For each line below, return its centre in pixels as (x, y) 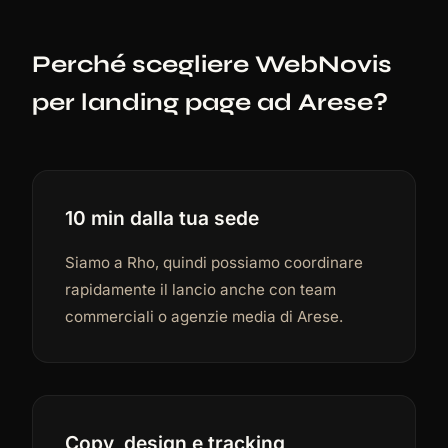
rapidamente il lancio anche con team (200, 289)
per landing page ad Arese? (210, 102)
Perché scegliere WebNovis (212, 64)
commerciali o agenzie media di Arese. (204, 316)
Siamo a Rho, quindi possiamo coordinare (214, 262)
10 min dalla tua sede (162, 217)
